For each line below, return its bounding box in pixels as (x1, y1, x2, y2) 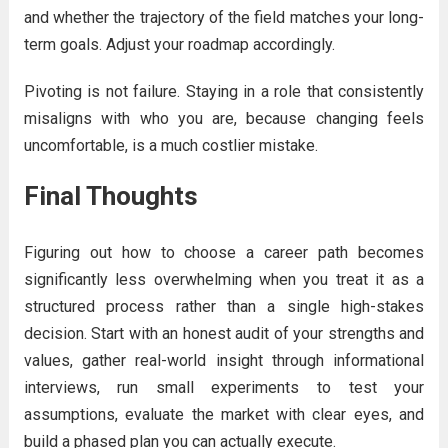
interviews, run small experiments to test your (23, 378, 425, 397)
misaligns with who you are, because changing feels (23, 109, 425, 128)
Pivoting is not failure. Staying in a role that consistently (23, 82, 425, 101)
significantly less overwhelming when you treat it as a (23, 270, 425, 289)
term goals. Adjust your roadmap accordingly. (23, 35, 335, 54)
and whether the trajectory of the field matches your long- (23, 8, 425, 27)
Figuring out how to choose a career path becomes (23, 243, 425, 262)
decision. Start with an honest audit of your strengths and (23, 324, 425, 343)
